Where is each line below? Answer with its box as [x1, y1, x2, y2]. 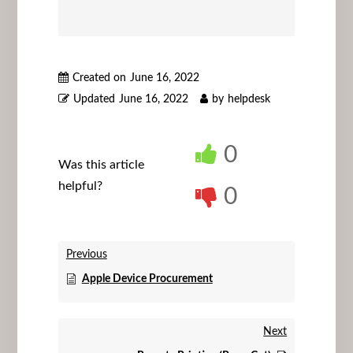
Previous [65, 248, 107, 260]
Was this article [58, 158, 144, 171]
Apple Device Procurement [81, 273, 213, 284]
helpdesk [227, 93, 270, 105]
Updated [72, 93, 115, 105]
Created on [72, 72, 126, 84]
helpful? [58, 179, 102, 192]
